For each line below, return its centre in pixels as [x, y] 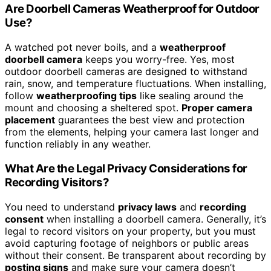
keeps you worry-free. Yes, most [158, 60]
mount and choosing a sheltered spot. [93, 108]
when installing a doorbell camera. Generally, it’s [155, 219]
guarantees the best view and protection [150, 120]
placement [30, 120]
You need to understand [61, 207]
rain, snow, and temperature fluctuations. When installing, [135, 84]
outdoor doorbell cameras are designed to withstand [126, 72]
